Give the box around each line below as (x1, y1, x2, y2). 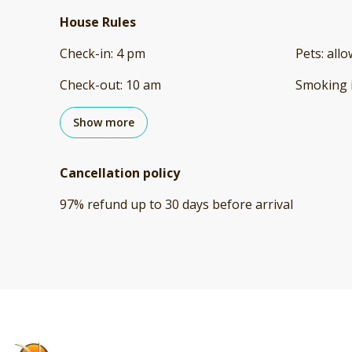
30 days (165, 196, 209, 214)
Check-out (60, 76, 120, 94)
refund (87, 196, 127, 214)
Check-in (60, 45, 111, 63)
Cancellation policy (60, 164, 180, 182)
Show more (73, 115, 134, 130)
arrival (255, 196, 293, 214)
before (212, 196, 252, 214)
